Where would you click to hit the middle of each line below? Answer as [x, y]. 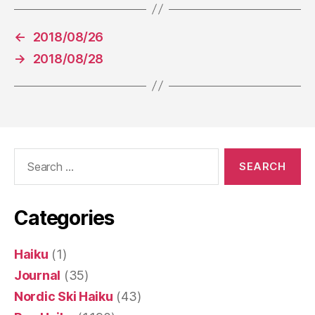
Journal [38, 275]
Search [27, 155]
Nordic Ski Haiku [64, 296]
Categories [64, 218]
